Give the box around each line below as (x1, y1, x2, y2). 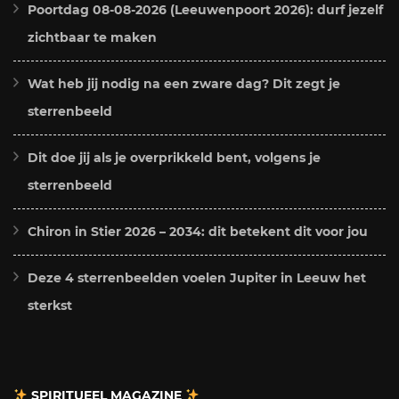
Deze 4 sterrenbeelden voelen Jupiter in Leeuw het (28, 269, 366, 286)
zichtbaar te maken (28, 28, 157, 45)
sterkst (28, 297, 72, 313)
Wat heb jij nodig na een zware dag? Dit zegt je (28, 75, 340, 92)
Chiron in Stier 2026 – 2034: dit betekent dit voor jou (28, 223, 368, 240)
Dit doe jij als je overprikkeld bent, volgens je (28, 149, 321, 166)
